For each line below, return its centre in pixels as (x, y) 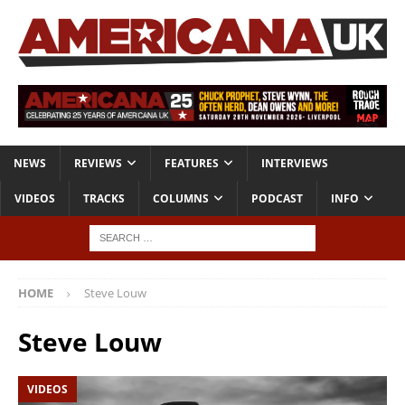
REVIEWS (98, 164)
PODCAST (277, 199)
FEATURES (192, 164)
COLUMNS (181, 199)
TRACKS (104, 199)
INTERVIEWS (295, 164)
